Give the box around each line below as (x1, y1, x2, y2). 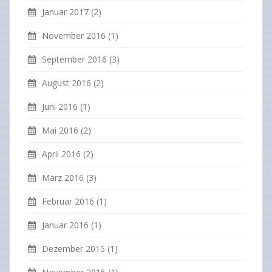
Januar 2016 (42, 219, 89, 231)
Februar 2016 (42, 195, 94, 208)
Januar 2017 (42, 6, 89, 18)
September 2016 (42, 53, 107, 66)
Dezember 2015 (42, 243, 105, 255)
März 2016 (42, 172, 84, 184)
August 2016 (42, 77, 91, 89)
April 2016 (42, 148, 81, 160)
